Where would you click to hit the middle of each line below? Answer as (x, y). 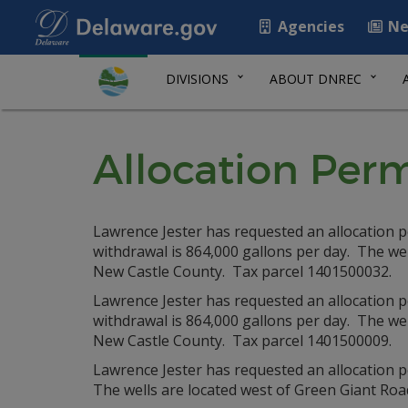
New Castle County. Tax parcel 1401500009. (242, 341)
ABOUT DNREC (316, 79)
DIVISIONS (197, 79)
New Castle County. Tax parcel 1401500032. (242, 271)
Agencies (309, 26)
